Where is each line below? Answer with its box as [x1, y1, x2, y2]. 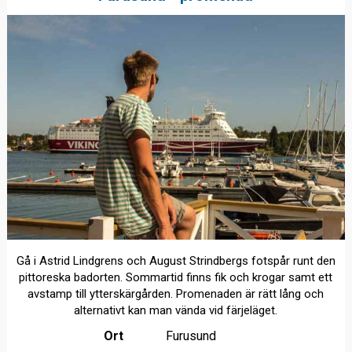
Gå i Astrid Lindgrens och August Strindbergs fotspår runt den [16, 254, 335, 269]
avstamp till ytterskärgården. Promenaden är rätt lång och [27, 287, 324, 302]
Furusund [165, 328, 216, 344]
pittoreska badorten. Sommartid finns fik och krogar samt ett [19, 270, 333, 285]
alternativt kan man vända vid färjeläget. [74, 303, 278, 318]
